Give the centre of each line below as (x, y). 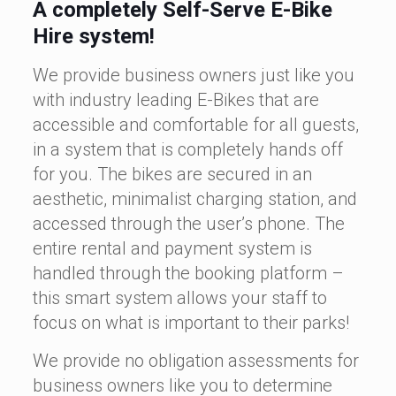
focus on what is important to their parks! (190, 323)
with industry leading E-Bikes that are (175, 100)
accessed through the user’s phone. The (188, 224)
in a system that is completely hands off (187, 149)
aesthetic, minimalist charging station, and (194, 199)
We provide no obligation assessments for (195, 361)
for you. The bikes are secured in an (172, 174)
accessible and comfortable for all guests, (195, 125)
